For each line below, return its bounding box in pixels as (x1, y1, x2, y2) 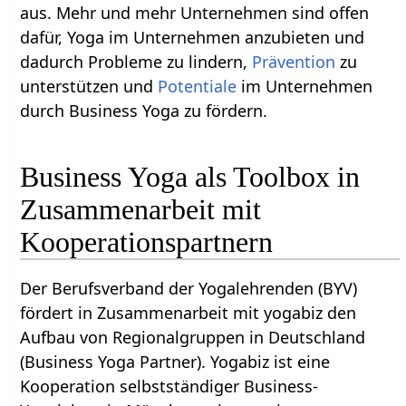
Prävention (252, 51, 336, 73)
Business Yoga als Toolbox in (20, 159, 361, 193)
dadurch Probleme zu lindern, (20, 51, 253, 73)
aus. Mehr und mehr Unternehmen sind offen (20, 2, 370, 24)
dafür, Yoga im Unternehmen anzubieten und (20, 26, 365, 49)
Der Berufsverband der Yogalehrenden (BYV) (20, 276, 358, 299)
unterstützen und (20, 75, 159, 98)
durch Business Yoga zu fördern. (20, 100, 268, 122)
